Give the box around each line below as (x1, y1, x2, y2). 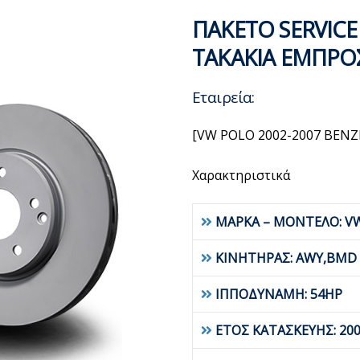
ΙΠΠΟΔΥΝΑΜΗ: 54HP (215, 285, 342, 303)
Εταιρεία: (192, 87, 255, 108)
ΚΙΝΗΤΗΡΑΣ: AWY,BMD (215, 249, 357, 267)
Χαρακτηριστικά (192, 166, 290, 184)
